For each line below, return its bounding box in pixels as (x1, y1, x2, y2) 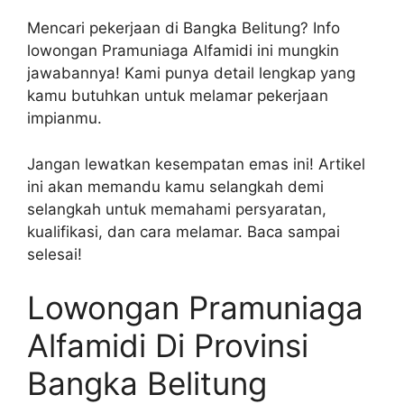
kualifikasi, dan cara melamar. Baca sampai (27, 222, 340, 241)
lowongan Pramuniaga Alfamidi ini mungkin (27, 41, 339, 60)
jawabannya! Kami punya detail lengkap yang (27, 64, 355, 83)
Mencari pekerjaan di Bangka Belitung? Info (27, 19, 340, 38)
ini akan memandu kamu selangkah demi (27, 177, 324, 196)
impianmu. (27, 109, 102, 128)
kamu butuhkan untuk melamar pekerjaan (27, 87, 328, 106)
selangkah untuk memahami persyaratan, (27, 199, 326, 218)
